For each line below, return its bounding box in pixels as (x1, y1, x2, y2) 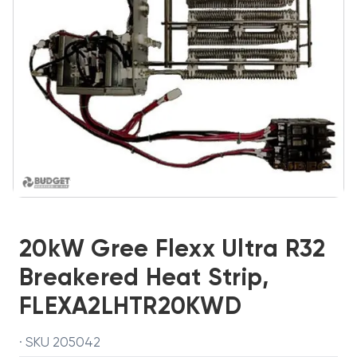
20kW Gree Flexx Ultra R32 (19, 238, 326, 262)
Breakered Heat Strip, (19, 267, 269, 291)
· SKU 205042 (19, 336, 100, 350)
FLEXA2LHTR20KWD (19, 296, 241, 320)
